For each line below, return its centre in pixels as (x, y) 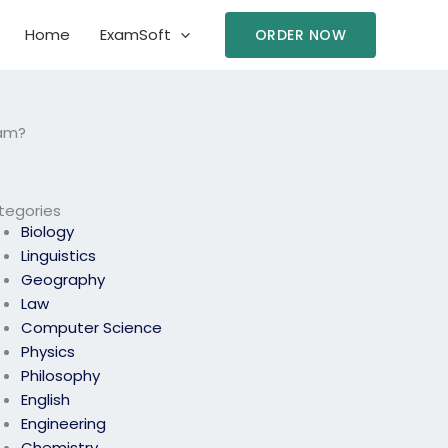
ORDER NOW (300, 35)
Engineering (64, 424)
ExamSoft (135, 34)
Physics (48, 352)
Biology (48, 232)
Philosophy (61, 376)
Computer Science (92, 328)
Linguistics (59, 256)
